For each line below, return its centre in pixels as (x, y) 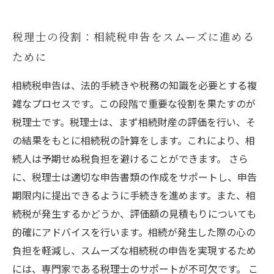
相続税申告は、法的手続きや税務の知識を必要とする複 (135, 85)
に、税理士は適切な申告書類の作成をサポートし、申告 (135, 177)
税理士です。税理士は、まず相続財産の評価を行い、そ (134, 122)
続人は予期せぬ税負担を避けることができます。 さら (130, 158)
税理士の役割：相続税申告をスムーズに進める (133, 36)
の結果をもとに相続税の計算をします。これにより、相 (134, 140)
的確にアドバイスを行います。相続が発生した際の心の (134, 232)
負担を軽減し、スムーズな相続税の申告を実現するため (134, 250)
